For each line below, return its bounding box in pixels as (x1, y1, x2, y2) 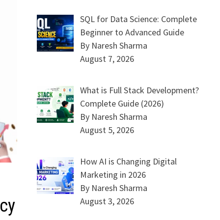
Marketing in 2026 (80, 169, 146, 180)
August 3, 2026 (80, 195, 135, 207)
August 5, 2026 (80, 124, 135, 136)
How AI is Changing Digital (80, 156, 177, 167)
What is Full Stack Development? (80, 84, 199, 96)
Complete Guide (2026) (80, 98, 165, 109)
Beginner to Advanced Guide (80, 27, 185, 38)
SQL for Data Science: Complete (80, 13, 197, 25)
